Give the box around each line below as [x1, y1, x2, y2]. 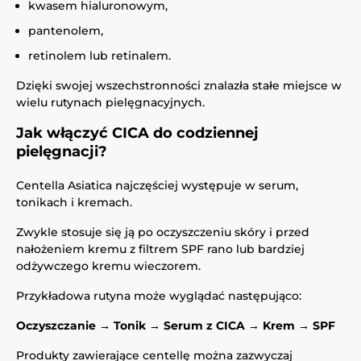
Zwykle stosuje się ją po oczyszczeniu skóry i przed [16, 225, 309, 239]
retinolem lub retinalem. [28, 48, 171, 63]
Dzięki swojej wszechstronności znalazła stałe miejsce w [16, 78, 342, 93]
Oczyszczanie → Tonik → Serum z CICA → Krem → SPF [16, 318, 335, 333]
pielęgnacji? [16, 143, 107, 160]
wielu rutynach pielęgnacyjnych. [16, 95, 205, 110]
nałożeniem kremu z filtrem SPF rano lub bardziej [16, 242, 305, 256]
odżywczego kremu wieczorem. [16, 259, 201, 273]
